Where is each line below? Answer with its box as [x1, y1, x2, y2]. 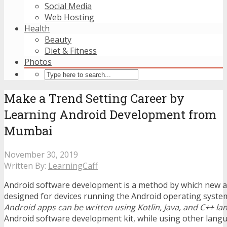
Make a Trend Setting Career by [4, 90, 184, 106]
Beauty [45, 34, 71, 45]
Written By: [4, 160, 48, 171]
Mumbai [4, 122, 53, 139]
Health [24, 23, 50, 34]
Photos [24, 56, 52, 67]
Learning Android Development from [4, 106, 216, 123]
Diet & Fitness [45, 45, 97, 56]
